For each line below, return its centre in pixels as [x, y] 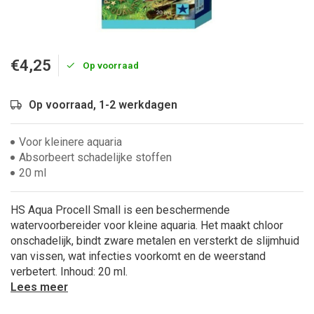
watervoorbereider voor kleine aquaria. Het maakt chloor [147, 225]
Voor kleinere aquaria [70, 142]
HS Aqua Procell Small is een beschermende [120, 210]
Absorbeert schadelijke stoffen [95, 157]
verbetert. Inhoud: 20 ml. [69, 272]
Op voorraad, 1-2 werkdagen [103, 105]
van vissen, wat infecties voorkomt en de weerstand [138, 256]
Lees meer [39, 287]
